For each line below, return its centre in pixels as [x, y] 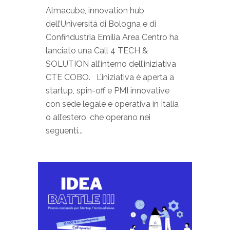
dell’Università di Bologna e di [101, 24]
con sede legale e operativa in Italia [112, 104]
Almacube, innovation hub [95, 11]
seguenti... [64, 131]
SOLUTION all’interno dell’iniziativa [111, 64]
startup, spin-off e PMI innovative [108, 91]
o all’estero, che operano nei [98, 118]
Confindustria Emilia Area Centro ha [112, 37]
